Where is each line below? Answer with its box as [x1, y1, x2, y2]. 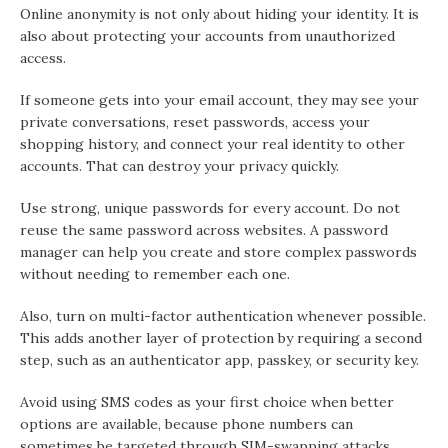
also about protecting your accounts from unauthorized [20, 27, 395, 46]
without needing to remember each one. [20, 265, 290, 284]
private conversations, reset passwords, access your [20, 113, 370, 132]
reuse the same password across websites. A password [20, 221, 388, 240]
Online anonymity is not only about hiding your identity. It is [20, 5, 419, 24]
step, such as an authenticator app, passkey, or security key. [20, 351, 419, 370]
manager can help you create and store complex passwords [20, 243, 417, 262]
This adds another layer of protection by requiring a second [20, 329, 422, 348]
